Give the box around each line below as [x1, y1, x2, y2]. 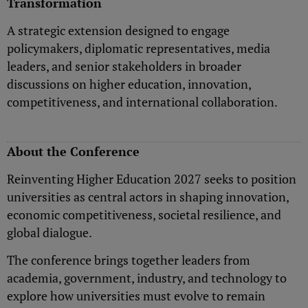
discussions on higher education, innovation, [7, 76, 251, 93]
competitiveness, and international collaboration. [7, 93, 278, 111]
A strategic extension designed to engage [7, 22, 230, 39]
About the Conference [7, 142, 140, 159]
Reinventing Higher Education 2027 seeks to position [7, 170, 296, 187]
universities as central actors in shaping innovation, [7, 188, 289, 205]
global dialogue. [7, 223, 92, 241]
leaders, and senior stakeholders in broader [7, 58, 241, 75]
